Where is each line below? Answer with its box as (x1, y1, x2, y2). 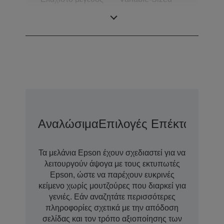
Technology (119, 17, 160, 26)
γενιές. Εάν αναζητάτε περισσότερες (48, 192, 175, 201)
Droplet (119, 6, 145, 15)
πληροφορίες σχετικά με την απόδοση (45, 203, 178, 212)
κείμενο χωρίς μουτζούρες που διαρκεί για (38, 181, 186, 190)
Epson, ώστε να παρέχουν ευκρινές (49, 170, 174, 179)
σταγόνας (40, 6, 74, 15)
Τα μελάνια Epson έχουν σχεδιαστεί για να (38, 148, 185, 157)
